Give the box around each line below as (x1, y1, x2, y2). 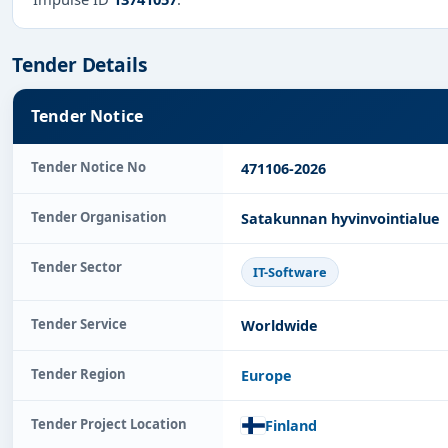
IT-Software (253, 263, 328, 282)
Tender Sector (31, 258, 122, 277)
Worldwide (241, 315, 318, 335)
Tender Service (31, 314, 127, 333)
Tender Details (12, 50, 148, 78)
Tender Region (31, 364, 126, 383)
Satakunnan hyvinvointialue (241, 209, 440, 229)
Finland (265, 415, 317, 435)
